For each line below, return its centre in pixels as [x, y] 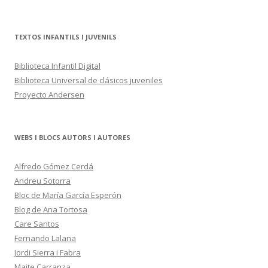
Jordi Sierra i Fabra [48, 252]
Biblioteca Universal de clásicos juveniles [89, 80]
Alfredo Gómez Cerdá [54, 166]
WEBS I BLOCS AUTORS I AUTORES [72, 137]
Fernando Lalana [45, 238]
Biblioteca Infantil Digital [57, 66]
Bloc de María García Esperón [68, 195]
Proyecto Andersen [49, 95]
